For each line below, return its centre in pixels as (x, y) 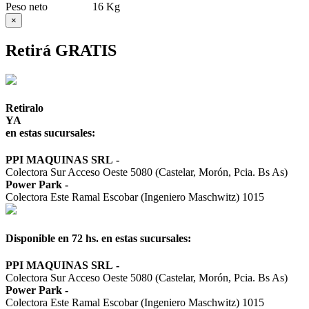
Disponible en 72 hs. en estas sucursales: (98, 238)
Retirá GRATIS (61, 50)
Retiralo (24, 108)
